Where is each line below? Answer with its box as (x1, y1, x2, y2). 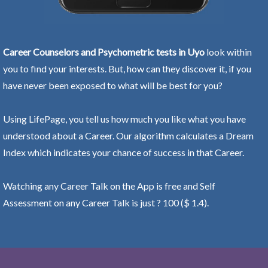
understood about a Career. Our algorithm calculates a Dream (3, 129, 254, 141)
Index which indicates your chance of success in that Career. (3, 146, 244, 158)
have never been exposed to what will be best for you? (3, 79, 223, 91)
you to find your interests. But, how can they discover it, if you (3, 62, 251, 74)
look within (205, 45, 252, 57)
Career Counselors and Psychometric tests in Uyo (3, 45, 205, 57)
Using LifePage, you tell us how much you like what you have (3, 112, 246, 124)
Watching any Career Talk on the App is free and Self (3, 179, 215, 191)
